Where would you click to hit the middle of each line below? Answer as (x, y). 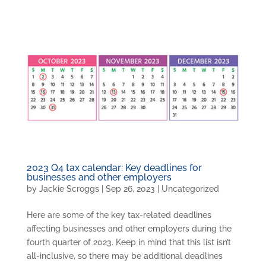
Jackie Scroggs (69, 189)
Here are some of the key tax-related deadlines (119, 215)
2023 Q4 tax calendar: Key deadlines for (114, 167)
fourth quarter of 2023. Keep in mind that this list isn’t (129, 242)
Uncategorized (190, 189)
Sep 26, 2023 (130, 189)
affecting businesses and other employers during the (129, 228)
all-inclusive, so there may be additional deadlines (124, 256)
